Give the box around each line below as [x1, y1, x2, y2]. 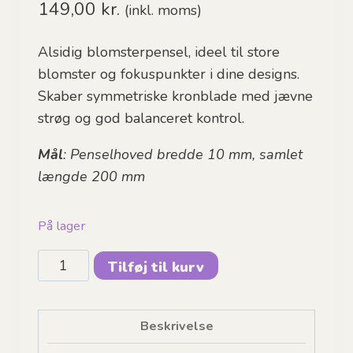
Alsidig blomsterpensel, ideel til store [38, 43, 280, 62]
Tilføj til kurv [108, 257, 205, 277]
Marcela [37, 294, 88, 314]
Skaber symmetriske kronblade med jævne [38, 87, 313, 106]
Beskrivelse [139, 317, 214, 335]
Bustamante [37, 316, 113, 336]
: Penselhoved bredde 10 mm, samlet [63, 145, 303, 165]
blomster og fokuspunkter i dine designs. [38, 65, 299, 84]
